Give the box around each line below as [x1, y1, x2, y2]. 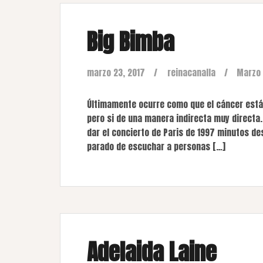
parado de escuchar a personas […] [87, 140, 225, 153]
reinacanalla [167, 66, 215, 79]
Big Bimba [87, 25, 174, 59]
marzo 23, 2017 [87, 66, 145, 79]
